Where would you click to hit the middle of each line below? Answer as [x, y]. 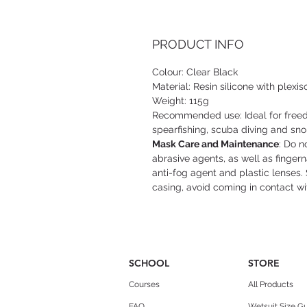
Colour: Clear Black [195, 72]
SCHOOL [149, 263]
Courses [144, 285]
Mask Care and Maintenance [216, 144]
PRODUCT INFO [198, 45]
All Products [271, 285]
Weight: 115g [181, 101]
